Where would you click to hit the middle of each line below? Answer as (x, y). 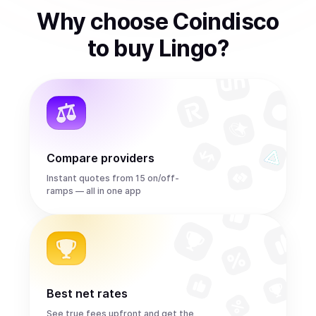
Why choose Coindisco (158, 22)
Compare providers (101, 158)
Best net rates (87, 293)
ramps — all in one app (94, 191)
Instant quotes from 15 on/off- (113, 178)
